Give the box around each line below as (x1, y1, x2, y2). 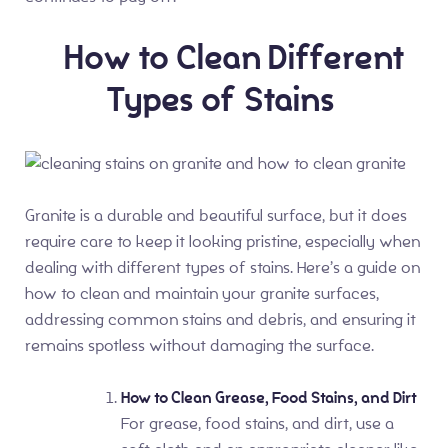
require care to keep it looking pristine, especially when (25, 231, 420, 253)
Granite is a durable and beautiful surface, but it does (25, 205, 407, 227)
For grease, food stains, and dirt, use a (121, 413, 394, 435)
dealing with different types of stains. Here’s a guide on (25, 257, 420, 279)
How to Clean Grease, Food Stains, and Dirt (121, 387, 417, 410)
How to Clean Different (43, 33, 405, 81)
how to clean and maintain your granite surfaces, (25, 283, 379, 305)
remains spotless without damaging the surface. (25, 335, 374, 357)
